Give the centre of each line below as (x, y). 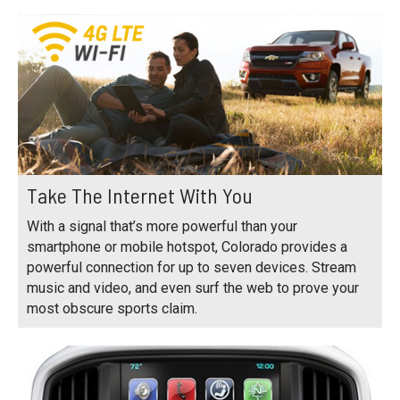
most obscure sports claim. (112, 308)
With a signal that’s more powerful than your (162, 226)
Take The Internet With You (140, 195)
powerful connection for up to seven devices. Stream (192, 267)
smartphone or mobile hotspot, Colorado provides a (187, 246)
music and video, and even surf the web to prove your (193, 287)
